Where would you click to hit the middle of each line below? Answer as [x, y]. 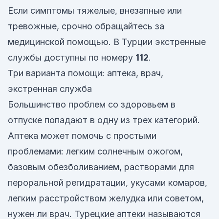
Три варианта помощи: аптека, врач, [86, 73]
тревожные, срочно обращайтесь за [86, 26]
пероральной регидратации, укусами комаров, [108, 183]
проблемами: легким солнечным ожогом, [95, 151]
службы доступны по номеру [72, 57]
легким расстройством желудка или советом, [106, 198]
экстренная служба [50, 89]
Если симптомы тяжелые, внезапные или [95, 11]
